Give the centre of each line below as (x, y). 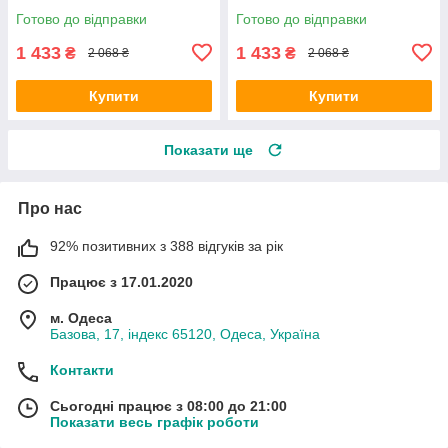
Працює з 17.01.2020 (121, 281)
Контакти (82, 369)
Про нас (50, 208)
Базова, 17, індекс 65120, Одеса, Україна (185, 333)
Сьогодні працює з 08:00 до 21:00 (168, 405)
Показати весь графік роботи (154, 421)
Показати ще (208, 149)
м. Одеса (81, 317)
